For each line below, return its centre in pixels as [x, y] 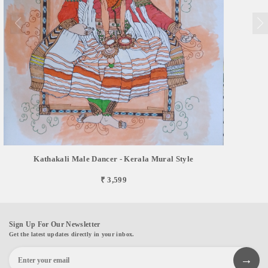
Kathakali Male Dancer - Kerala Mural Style [114, 159]
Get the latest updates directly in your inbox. [72, 234]
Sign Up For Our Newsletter [55, 224]
